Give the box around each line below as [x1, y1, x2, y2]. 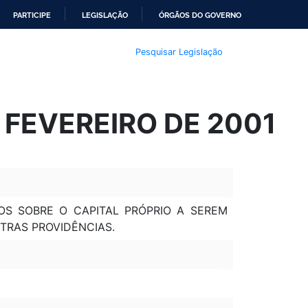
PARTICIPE [13, 10, 51, 20]
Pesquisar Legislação [135, 46, 223, 57]
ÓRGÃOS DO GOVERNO [159, 10, 241, 20]
